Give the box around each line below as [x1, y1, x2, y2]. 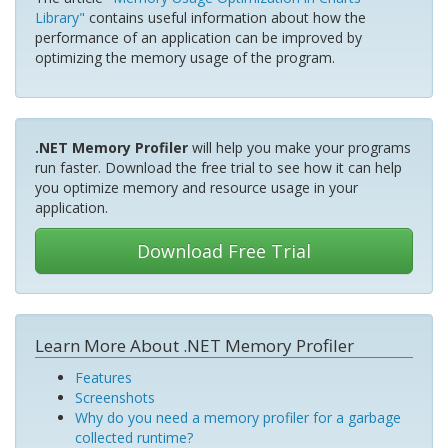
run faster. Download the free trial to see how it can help [35, 158, 402, 177]
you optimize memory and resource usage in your [35, 178, 358, 197]
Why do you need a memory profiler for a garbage [75, 408, 401, 427]
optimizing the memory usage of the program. [35, 48, 335, 67]
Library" [35, 8, 85, 27]
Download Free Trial [137, 239, 311, 263]
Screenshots [75, 388, 155, 407]
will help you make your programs [188, 138, 411, 157]
